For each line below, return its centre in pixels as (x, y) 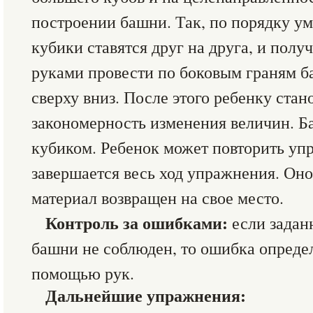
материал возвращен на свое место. (158, 198)
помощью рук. (83, 273)
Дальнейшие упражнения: (146, 296)
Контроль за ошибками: (139, 223)
